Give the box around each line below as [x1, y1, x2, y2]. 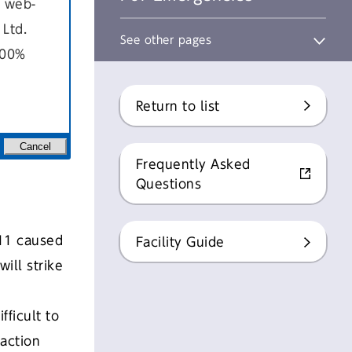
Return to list [135, 99, 220, 112]
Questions [135, 178, 202, 191]
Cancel [19, 141, 51, 152]
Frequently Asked [135, 158, 251, 171]
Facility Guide [135, 236, 225, 249]
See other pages [119, 35, 212, 46]
